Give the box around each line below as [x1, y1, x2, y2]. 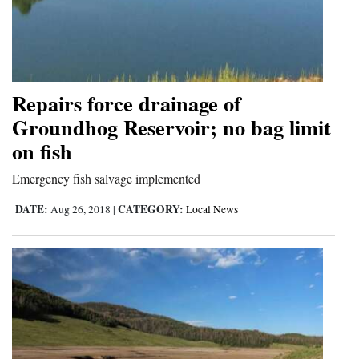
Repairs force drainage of [12, 87, 241, 119]
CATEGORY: [118, 200, 184, 217]
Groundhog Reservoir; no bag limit [12, 111, 331, 143]
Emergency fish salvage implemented [12, 169, 200, 187]
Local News [186, 201, 238, 216]
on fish [12, 135, 72, 167]
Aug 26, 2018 [48, 201, 113, 216]
